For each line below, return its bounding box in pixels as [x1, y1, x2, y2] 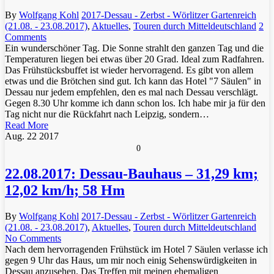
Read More [5, 119, 48, 130]
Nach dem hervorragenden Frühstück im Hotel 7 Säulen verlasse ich [5, 243, 268, 254]
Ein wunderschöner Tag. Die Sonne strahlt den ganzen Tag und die [5, 42, 264, 53]
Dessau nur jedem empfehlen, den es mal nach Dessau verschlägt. [5, 86, 258, 97]
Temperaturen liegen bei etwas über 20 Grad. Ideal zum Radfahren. [5, 53, 264, 64]
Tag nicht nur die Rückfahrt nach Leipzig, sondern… [5, 108, 209, 119]
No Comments [5, 232, 61, 243]
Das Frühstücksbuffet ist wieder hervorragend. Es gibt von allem [5, 64, 253, 75]
